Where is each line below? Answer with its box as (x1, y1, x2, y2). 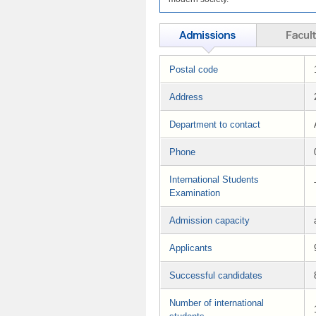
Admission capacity (169, 215, 250, 226)
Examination (169, 188, 220, 199)
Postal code (169, 64, 218, 75)
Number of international (169, 298, 264, 309)
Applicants (169, 243, 212, 254)
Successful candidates (169, 270, 262, 281)
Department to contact (169, 119, 260, 130)
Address (169, 92, 203, 103)
